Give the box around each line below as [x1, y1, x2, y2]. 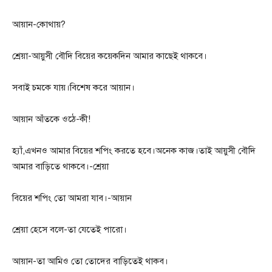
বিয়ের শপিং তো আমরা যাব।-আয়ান [12, 192, 132, 204]
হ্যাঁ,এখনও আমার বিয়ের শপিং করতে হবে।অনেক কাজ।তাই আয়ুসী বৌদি [12, 145, 256, 157]
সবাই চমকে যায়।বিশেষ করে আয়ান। [12, 82, 135, 93]
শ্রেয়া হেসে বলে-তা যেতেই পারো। [12, 224, 127, 236]
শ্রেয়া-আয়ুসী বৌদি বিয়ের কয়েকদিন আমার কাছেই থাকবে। [12, 50, 207, 62]
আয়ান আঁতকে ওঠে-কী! [12, 114, 90, 125]
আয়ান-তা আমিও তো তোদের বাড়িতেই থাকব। [12, 256, 168, 267]
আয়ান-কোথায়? [12, 19, 66, 30]
